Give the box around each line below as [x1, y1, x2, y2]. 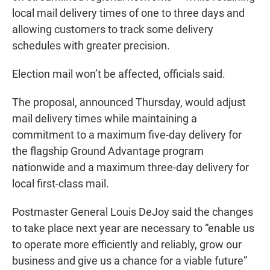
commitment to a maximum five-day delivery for [12, 128, 242, 142]
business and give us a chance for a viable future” [12, 254, 247, 268]
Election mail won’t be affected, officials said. [12, 67, 225, 81]
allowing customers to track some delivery [12, 23, 213, 36]
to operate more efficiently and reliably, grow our [12, 238, 242, 251]
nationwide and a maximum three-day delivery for [12, 161, 249, 174]
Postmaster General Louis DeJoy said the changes [12, 206, 253, 219]
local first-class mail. [12, 177, 109, 190]
